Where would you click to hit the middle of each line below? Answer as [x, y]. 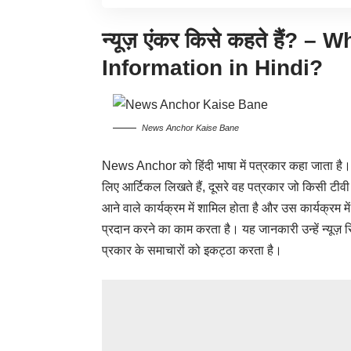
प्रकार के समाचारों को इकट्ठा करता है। [192, 251]
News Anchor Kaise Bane [191, 128]
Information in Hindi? [212, 68]
